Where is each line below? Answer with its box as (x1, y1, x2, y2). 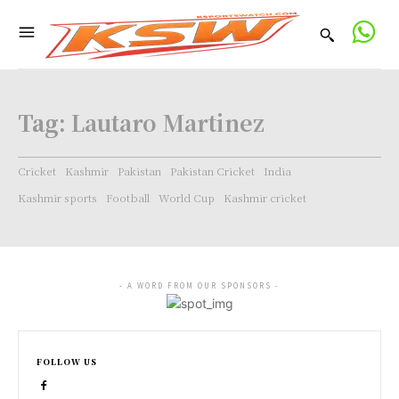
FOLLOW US (37, 356, 97, 368)
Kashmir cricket (224, 190, 306, 205)
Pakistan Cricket (170, 163, 255, 178)
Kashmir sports (18, 190, 97, 205)
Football (106, 190, 150, 205)
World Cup (159, 190, 215, 205)
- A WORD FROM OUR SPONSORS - (119, 281, 280, 290)
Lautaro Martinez (71, 106, 265, 138)
